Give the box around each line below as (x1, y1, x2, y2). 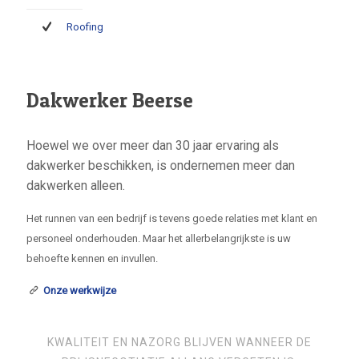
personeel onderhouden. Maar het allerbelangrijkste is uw (26, 232, 291, 244)
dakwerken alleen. (26, 179, 125, 193)
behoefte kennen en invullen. (26, 252, 158, 264)
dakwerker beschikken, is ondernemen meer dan (26, 159, 295, 173)
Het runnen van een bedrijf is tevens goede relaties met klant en (26, 212, 317, 224)
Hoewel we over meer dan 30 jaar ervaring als (26, 139, 279, 153)
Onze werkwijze (43, 284, 117, 296)
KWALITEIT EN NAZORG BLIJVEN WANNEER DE (47, 336, 312, 349)
